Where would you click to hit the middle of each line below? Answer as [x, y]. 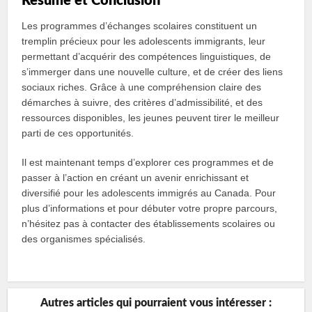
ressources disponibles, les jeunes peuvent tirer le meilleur [151, 118]
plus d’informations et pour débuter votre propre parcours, [150, 208]
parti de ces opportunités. [78, 133]
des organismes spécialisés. [84, 239]
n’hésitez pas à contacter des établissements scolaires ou [149, 224]
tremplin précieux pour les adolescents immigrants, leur [144, 41]
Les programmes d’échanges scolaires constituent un [140, 26]
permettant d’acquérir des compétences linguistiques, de [147, 56]
